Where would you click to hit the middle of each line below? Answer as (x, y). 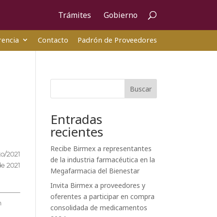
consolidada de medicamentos (99, 208)
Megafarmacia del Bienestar (95, 171)
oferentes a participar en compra (103, 197)
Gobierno (120, 15)
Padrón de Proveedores (117, 40)
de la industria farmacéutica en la (103, 160)
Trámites (74, 15)
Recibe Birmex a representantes (101, 149)
